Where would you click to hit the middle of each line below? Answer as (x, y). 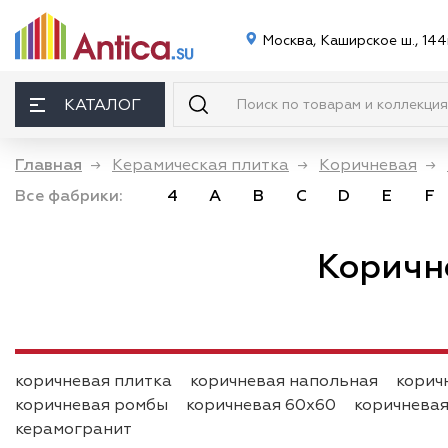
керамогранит (73, 429)
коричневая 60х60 (261, 405)
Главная (48, 165)
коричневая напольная (284, 381)
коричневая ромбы (91, 405)
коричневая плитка (93, 381)
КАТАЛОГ (102, 104)
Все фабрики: (69, 196)
